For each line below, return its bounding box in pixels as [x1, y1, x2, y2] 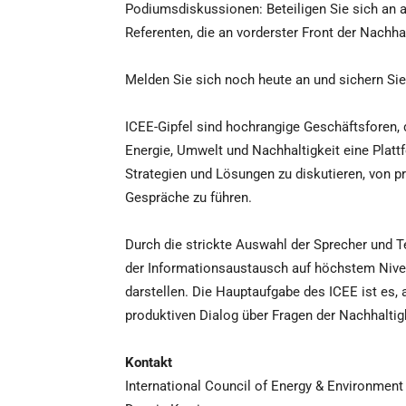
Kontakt [125, 354, 172, 372]
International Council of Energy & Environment [125, 378, 403, 395]
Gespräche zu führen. [125, 189, 252, 207]
